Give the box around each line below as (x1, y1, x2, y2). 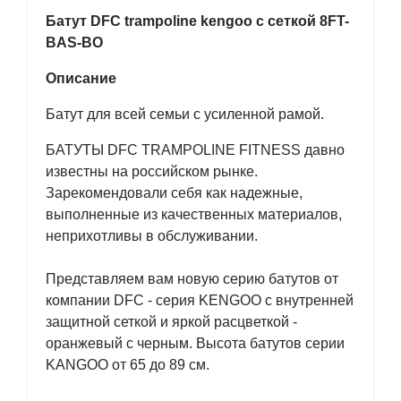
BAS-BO (46, 35, 103, 50)
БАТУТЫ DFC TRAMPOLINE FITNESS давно (46, 142, 345, 158)
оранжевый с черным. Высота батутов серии (46, 336, 345, 351)
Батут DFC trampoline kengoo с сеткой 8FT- (46, 13, 349, 29)
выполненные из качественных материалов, (46, 207, 342, 222)
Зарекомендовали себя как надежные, (46, 185, 303, 200)
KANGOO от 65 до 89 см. (46, 357, 209, 372)
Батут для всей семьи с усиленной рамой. (46, 107, 324, 122)
